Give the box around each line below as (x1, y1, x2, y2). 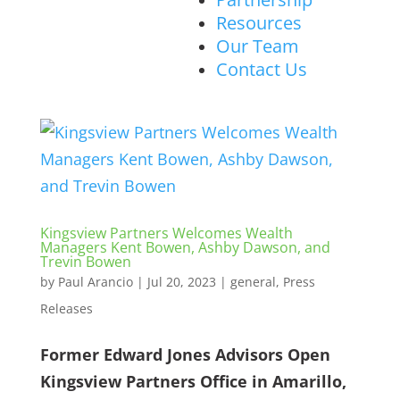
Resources (216, 11, 302, 35)
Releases (39, 300, 93, 317)
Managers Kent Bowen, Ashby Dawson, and (39, 237, 330, 257)
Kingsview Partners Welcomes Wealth (39, 223, 293, 243)
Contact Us (216, 57, 307, 81)
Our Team (216, 34, 299, 58)
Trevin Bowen (39, 252, 131, 271)
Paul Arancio (57, 273, 133, 290)
